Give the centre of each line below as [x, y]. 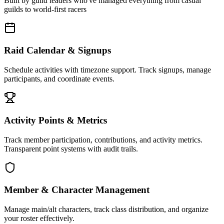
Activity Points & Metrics [55, 120]
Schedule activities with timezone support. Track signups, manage [107, 70]
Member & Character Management [77, 190]
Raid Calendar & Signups [57, 50]
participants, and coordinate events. [59, 79]
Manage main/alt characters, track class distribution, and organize [106, 209]
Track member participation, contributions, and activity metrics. [103, 139]
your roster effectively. [39, 218]
